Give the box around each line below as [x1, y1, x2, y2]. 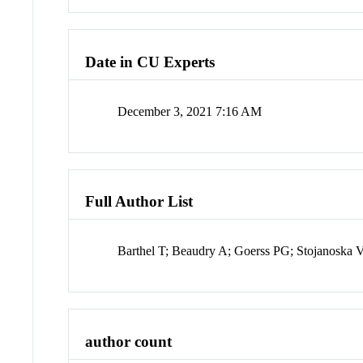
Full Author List [85, 193, 194, 211]
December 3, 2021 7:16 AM [117, 104, 263, 118]
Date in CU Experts [85, 53, 216, 71]
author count [85, 332, 173, 350]
